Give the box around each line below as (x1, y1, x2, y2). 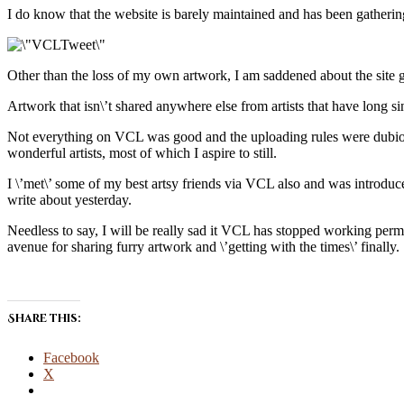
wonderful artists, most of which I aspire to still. (7, 144, 277, 161)
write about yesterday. (7, 191, 132, 207)
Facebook (43, 349, 99, 365)
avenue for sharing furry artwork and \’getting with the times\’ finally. (7, 238, 399, 254)
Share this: (7, 310, 80, 326)
